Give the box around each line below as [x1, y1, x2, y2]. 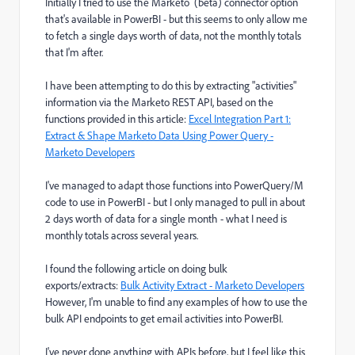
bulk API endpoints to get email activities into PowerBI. [45, 311, 285, 326]
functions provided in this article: [45, 112, 189, 126]
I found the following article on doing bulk [45, 261, 227, 276]
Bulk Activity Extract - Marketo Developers [120, 278, 304, 292]
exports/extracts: [45, 278, 120, 292]
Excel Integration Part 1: [189, 112, 291, 126]
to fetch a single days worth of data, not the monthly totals [45, 29, 301, 43]
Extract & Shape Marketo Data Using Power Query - [45, 128, 273, 143]
